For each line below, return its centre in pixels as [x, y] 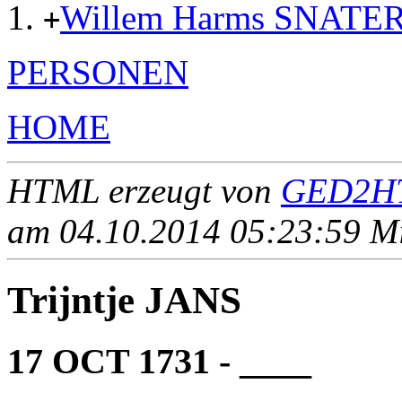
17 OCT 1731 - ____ [159, 362]
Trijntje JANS [124, 301]
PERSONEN [98, 73]
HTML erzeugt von [144, 191]
